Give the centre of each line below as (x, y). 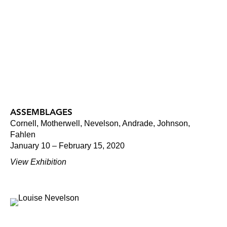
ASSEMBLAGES (41, 112)
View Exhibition (38, 162)
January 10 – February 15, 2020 (67, 146)
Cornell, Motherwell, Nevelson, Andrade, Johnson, (100, 124)
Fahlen (23, 135)
